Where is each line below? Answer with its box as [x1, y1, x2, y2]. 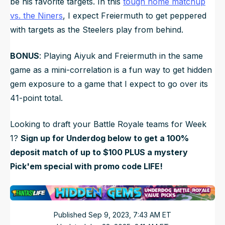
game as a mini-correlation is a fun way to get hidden [10, 64, 212, 75]
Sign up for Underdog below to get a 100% [21, 133, 189, 143]
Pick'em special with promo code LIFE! [10, 161, 163, 171]
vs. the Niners [10, 10, 63, 21]
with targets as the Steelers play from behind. [10, 24, 183, 35]
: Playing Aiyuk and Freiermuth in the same [39, 50, 203, 61]
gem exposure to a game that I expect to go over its [10, 78, 208, 89]
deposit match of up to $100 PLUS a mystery [10, 147, 188, 157]
